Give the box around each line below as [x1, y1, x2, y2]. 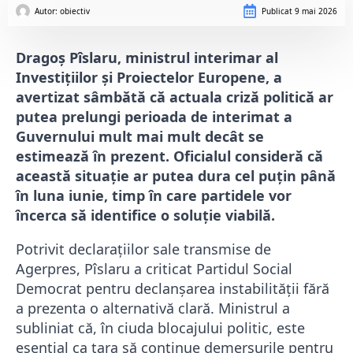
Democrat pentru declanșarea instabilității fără [16, 279, 329, 299]
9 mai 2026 [292, 6, 337, 17]
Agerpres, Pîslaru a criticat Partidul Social [16, 259, 292, 279]
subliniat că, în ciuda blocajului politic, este [16, 318, 305, 338]
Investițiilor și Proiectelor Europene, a [16, 68, 282, 87]
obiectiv [60, 6, 90, 17]
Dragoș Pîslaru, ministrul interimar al [16, 48, 278, 68]
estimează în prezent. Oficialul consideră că [16, 147, 323, 166]
